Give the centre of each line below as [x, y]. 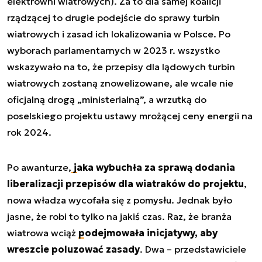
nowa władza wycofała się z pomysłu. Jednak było [120, 200]
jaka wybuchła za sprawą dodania [153, 167]
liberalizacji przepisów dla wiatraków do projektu [125, 183]
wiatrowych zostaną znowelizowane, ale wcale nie [120, 83]
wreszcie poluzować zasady [73, 249]
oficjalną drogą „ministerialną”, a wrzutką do [107, 99]
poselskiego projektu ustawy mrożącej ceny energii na [130, 116]
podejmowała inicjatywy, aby [148, 232]
